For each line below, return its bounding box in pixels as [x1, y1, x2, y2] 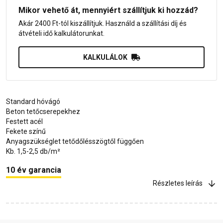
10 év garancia [6, 165, 61, 175]
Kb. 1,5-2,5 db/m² [6, 147, 60, 155]
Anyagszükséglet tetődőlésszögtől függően [6, 137, 144, 145]
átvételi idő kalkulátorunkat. [18, 29, 105, 37]
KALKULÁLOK [83, 53, 127, 61]
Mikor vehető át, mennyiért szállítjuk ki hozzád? [18, 5, 198, 15]
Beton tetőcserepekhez [6, 107, 80, 115]
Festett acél [6, 117, 43, 125]
